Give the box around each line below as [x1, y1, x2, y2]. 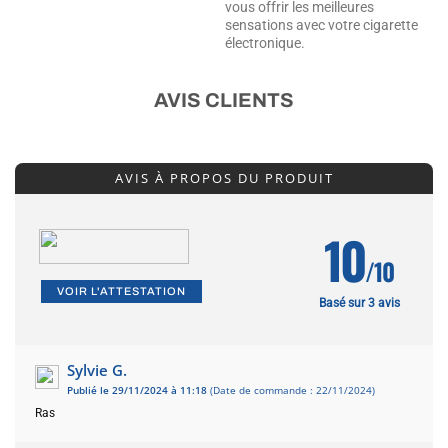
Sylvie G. [67, 360, 127, 381]
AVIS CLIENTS [154, 89, 294, 112]
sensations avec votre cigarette [225, 17, 418, 34]
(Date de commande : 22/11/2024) [207, 384, 375, 398]
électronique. [225, 35, 305, 52]
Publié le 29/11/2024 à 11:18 [67, 384, 207, 398]
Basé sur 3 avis [318, 296, 400, 311]
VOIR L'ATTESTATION [57, 285, 186, 298]
